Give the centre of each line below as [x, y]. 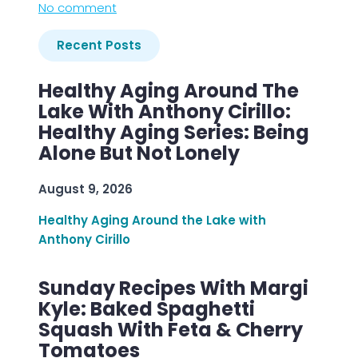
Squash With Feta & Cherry [171, 330]
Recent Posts [99, 46]
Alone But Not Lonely [139, 153]
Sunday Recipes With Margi [173, 288]
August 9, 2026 [86, 189]
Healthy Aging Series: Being [174, 133]
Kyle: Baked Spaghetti [147, 309]
